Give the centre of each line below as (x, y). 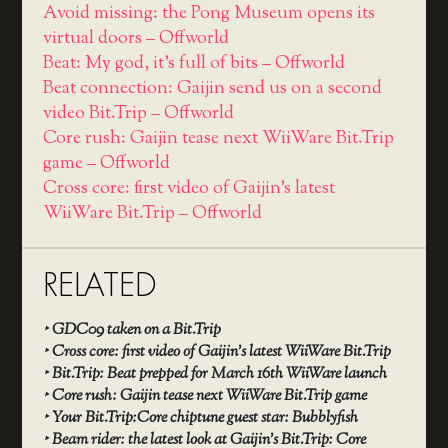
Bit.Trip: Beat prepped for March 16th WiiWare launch (219, 375)
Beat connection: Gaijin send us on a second (212, 88)
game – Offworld (106, 163)
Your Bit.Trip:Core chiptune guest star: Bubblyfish (204, 419)
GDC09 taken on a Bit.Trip (136, 331)
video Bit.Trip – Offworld (138, 113)
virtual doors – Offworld (135, 38)
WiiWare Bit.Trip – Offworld (152, 213)
